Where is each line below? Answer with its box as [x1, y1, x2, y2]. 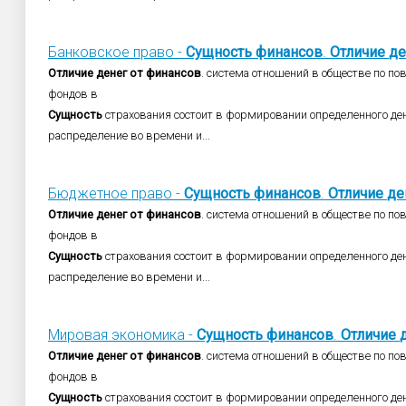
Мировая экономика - [48, 326, 197, 343]
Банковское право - [48, 43, 186, 61]
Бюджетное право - [48, 185, 184, 202]
